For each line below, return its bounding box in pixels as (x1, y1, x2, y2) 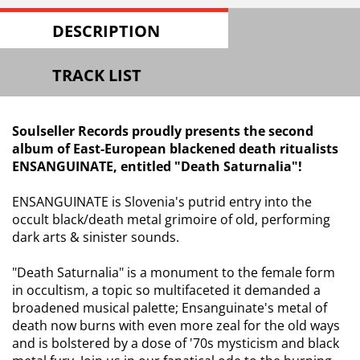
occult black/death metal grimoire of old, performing (12, 211, 330, 228)
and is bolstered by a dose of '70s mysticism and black (12, 334, 339, 352)
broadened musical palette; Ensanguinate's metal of (12, 299, 327, 317)
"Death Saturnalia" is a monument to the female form (12, 264, 335, 281)
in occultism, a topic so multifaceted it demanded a (12, 281, 321, 299)
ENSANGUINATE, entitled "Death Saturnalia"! (12, 157, 302, 175)
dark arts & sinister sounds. (12, 228, 179, 246)
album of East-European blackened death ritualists (12, 140, 338, 157)
